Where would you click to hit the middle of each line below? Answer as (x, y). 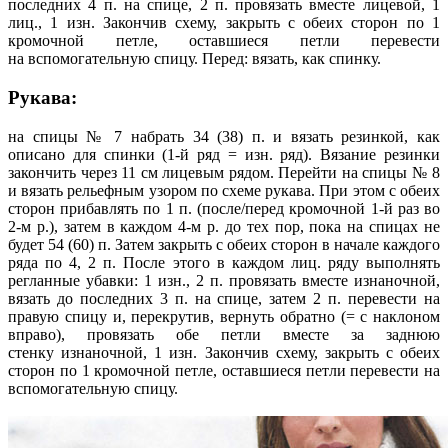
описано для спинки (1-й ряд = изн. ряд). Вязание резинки (224, 154)
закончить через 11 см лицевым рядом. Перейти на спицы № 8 (224, 172)
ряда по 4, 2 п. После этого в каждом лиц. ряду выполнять (224, 262)
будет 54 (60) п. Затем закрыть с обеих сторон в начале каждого (224, 244)
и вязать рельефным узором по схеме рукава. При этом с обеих (224, 190)
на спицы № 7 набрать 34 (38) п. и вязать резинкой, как (224, 136)
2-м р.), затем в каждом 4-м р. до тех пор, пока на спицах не (224, 226)
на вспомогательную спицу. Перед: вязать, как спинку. (194, 59)
